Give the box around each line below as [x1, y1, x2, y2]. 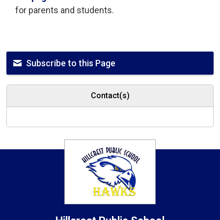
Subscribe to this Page [26, 58, 116, 68]
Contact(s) [90, 91, 130, 100]
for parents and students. [15, 5, 114, 15]
